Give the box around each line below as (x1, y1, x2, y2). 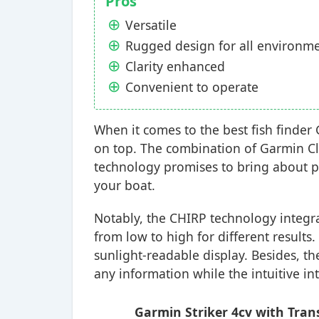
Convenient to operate (125, 78, 258, 95)
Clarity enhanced (125, 58, 225, 75)
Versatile (125, 16, 177, 33)
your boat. (94, 177, 155, 194)
